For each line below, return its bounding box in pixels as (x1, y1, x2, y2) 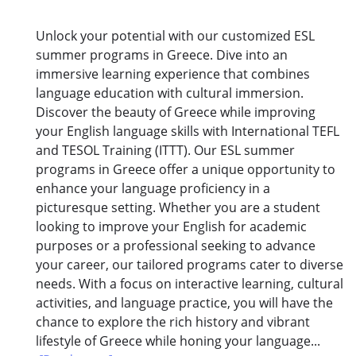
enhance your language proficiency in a (36, 180, 270, 198)
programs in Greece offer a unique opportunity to (36, 161, 335, 179)
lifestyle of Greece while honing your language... (36, 332, 320, 350)
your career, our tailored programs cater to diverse (36, 256, 343, 274)
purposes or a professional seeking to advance (36, 237, 315, 255)
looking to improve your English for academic (36, 218, 307, 236)
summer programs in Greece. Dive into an (36, 46, 288, 64)
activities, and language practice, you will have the (36, 294, 333, 312)
